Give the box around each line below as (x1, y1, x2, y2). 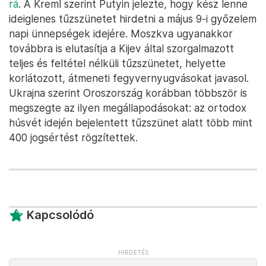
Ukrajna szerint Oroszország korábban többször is (9, 87, 247, 99)
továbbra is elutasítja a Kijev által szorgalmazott (9, 42, 234, 55)
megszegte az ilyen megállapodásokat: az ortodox (9, 102, 246, 114)
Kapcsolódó (27, 208, 94, 222)
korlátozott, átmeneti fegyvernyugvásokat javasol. (9, 72, 249, 84)
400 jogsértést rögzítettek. (9, 131, 138, 144)
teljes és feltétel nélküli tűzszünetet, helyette (9, 57, 226, 69)
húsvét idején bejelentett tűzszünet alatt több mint (9, 116, 252, 129)
